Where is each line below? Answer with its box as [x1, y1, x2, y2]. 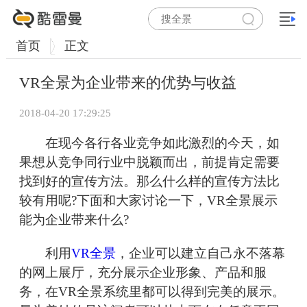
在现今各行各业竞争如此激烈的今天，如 [19, 136, 280, 151]
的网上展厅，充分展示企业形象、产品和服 [19, 265, 267, 280]
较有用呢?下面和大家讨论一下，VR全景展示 [19, 193, 278, 208]
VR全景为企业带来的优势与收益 [19, 74, 236, 92]
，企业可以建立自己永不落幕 [116, 246, 285, 261]
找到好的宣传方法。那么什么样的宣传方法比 [19, 174, 280, 189]
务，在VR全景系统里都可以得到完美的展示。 [19, 284, 285, 299]
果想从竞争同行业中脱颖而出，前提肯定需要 [19, 155, 280, 170]
